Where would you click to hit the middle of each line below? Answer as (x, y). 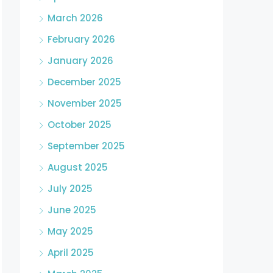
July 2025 (70, 189)
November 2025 (85, 103)
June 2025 (72, 210)
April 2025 (71, 253)
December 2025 (84, 82)
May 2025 (70, 231)
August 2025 (78, 167)
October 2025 (80, 125)
